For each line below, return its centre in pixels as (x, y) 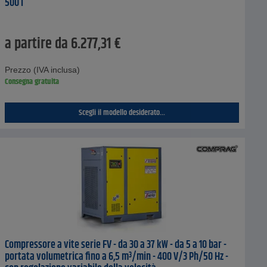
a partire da (36, 44)
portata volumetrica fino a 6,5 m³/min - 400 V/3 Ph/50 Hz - (116, 257)
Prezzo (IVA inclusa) (42, 70)
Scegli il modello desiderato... (122, 113)
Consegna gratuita (32, 82)
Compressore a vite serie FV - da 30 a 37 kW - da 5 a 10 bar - (115, 245)
